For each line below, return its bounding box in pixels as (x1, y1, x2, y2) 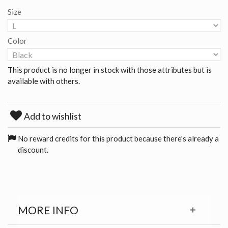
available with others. (8, 76, 80, 85)
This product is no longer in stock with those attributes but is (8, 65, 212, 74)
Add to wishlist (23, 110, 81, 122)
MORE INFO (17, 203, 78, 216)
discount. (18, 145, 48, 154)
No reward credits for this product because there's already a (18, 133, 219, 143)
